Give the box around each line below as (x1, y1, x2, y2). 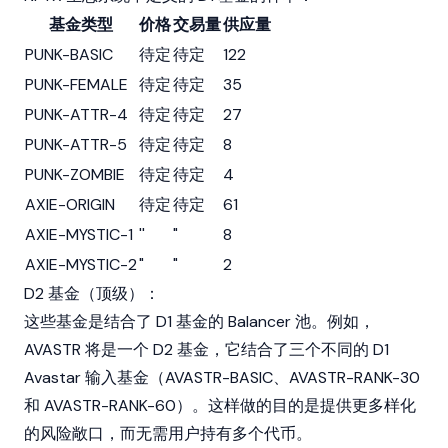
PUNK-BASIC (25, 44, 113, 65)
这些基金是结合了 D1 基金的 (24, 311, 228, 332)
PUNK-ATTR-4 (25, 104, 128, 125)
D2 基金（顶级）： (24, 283, 160, 304)
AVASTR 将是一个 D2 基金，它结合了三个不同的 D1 (24, 339, 389, 360)
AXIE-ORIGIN (25, 194, 115, 215)
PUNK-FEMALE (25, 74, 128, 95)
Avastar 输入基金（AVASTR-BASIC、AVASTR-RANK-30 (24, 367, 420, 388)
